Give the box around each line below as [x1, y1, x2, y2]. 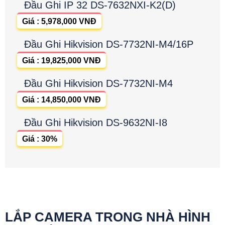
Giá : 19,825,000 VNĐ [22, 56, 101, 65]
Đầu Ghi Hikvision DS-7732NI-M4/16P [24, 38, 193, 50]
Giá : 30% [22, 134, 57, 143]
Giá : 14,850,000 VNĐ [22, 95, 101, 104]
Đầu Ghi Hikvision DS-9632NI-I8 [24, 117, 167, 128]
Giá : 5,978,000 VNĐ [22, 17, 96, 26]
